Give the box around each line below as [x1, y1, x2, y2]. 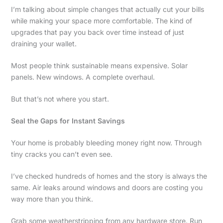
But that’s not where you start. [10, 95, 109, 104]
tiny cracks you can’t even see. [10, 150, 112, 159]
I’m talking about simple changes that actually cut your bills [10, 5, 204, 14]
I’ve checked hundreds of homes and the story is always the [10, 172, 207, 181]
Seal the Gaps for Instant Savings [10, 116, 125, 125]
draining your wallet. [10, 39, 77, 48]
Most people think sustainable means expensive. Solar [10, 61, 188, 70]
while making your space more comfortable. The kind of [10, 16, 192, 25]
